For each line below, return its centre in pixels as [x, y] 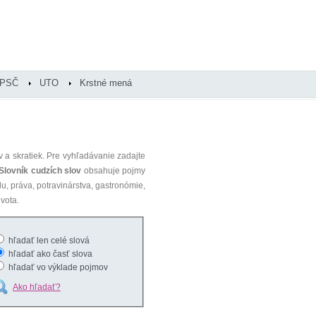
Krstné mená [106, 83]
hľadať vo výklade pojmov [57, 267]
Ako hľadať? [37, 287]
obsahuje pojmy [114, 171]
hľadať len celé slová [48, 241]
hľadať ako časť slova [49, 254]
